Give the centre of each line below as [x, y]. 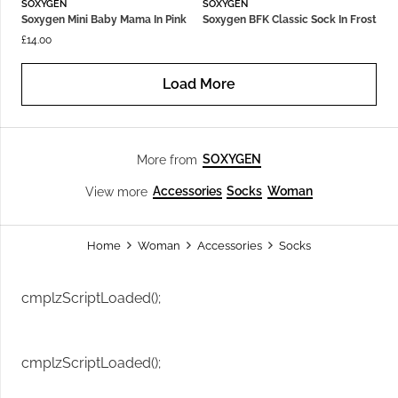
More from [167, 159]
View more [117, 191]
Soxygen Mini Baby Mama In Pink [104, 20]
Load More [199, 84]
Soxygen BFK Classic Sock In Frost [290, 20]
